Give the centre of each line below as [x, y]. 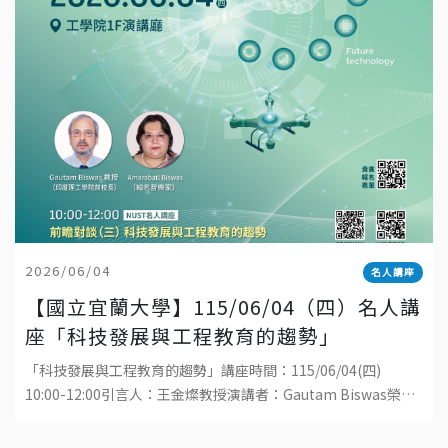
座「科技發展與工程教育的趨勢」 [182, 335]
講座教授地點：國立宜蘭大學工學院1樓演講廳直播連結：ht [211, 417]
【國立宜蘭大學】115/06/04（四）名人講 [223, 306]
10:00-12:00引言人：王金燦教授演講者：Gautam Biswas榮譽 [220, 393]
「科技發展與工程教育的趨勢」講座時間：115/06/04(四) [203, 369]
